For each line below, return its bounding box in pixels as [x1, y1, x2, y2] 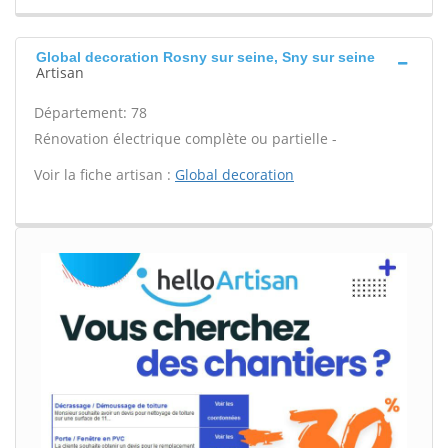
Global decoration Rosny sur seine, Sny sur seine [36, 49, 375, 65]
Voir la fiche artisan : [34, 165, 175, 184]
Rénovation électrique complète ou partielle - [34, 129, 337, 148]
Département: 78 [34, 103, 147, 122]
